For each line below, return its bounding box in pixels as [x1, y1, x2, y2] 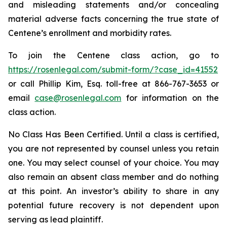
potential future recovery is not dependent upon [8, 200, 219, 210]
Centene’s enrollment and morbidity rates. [8, 28, 171, 38]
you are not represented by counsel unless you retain [8, 143, 219, 154]
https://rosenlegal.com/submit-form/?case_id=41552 [8, 64, 218, 74]
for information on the [121, 93, 219, 103]
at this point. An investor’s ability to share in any [8, 186, 219, 196]
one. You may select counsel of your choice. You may [8, 158, 219, 168]
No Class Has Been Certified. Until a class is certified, [8, 129, 219, 139]
